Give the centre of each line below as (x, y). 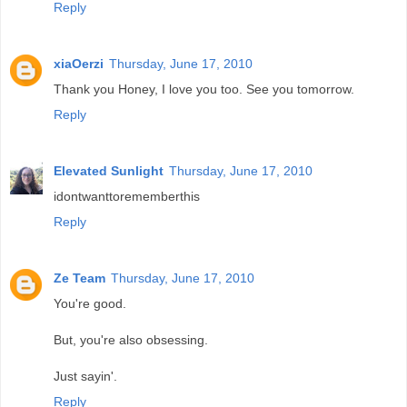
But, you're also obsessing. (131, 339)
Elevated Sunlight (109, 170)
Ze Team (79, 278)
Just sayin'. (85, 376)
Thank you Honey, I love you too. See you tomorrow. (204, 89)
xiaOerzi (79, 63)
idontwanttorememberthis (127, 196)
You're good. (90, 303)
